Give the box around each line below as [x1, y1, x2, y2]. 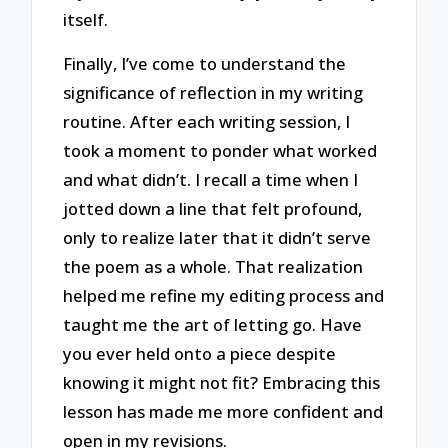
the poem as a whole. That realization [63, 255, 364, 279]
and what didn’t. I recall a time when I [63, 168, 359, 192]
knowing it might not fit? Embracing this [63, 371, 381, 395]
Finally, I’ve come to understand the [63, 52, 347, 76]
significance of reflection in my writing [63, 81, 364, 105]
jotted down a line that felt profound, [63, 197, 363, 221]
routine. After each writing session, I [63, 110, 351, 134]
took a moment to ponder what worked [63, 139, 378, 163]
